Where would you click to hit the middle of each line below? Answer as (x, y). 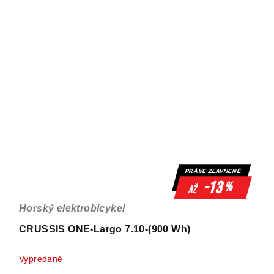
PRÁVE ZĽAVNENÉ (213, 172)
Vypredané (41, 259)
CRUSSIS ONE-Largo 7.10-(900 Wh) (105, 229)
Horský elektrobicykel (72, 209)
